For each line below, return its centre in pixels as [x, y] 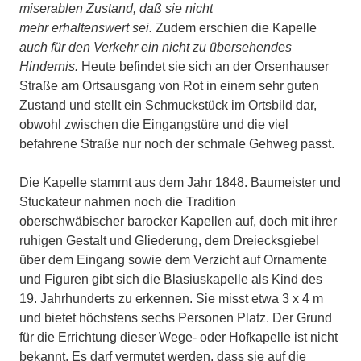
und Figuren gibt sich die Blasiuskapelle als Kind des [171, 280]
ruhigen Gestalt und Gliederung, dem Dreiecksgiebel [169, 241]
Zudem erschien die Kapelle [234, 28]
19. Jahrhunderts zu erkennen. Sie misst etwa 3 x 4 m [171, 299]
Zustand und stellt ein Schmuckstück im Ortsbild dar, [168, 106]
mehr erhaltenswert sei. [86, 28]
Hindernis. [49, 67]
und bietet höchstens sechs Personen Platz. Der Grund [176, 318]
